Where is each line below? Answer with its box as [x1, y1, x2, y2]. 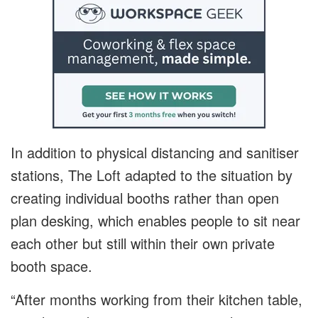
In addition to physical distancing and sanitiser [11, 142, 299, 163]
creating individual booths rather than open [11, 187, 279, 209]
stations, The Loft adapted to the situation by [11, 165, 292, 186]
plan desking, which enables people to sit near [11, 210, 300, 231]
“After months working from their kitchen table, [11, 289, 302, 310]
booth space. [11, 256, 92, 277]
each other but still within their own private [11, 233, 275, 254]
